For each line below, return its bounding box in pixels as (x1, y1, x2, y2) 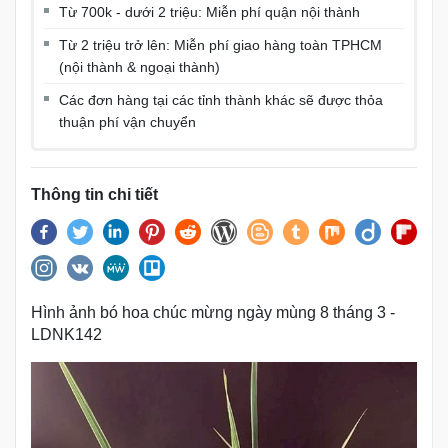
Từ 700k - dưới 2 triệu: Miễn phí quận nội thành (59, 3, 360, 20)
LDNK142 (31, 325, 102, 343)
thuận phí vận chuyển (59, 113, 196, 130)
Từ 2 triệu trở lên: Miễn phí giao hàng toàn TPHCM (59, 36, 382, 53)
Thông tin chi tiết (31, 185, 158, 203)
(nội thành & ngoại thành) (59, 58, 220, 75)
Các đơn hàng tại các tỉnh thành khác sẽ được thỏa (59, 91, 383, 108)
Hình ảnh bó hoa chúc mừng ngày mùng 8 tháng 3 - (31, 303, 395, 321)
